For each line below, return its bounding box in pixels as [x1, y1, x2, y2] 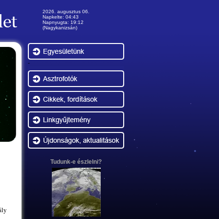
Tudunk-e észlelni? [50, 158, 102, 165]
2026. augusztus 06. [43, 9, 89, 14]
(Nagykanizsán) [43, 25, 77, 30]
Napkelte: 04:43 [43, 14, 79, 20]
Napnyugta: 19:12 [43, 20, 84, 25]
